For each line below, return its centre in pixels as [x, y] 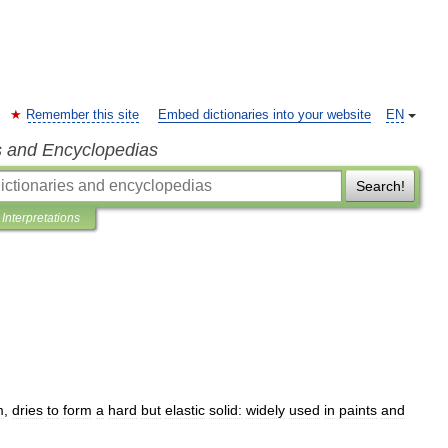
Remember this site [82, 115]
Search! [380, 186]
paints [358, 410]
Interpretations [41, 218]
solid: [225, 410]
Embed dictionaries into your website [264, 115]
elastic [185, 410]
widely [265, 410]
